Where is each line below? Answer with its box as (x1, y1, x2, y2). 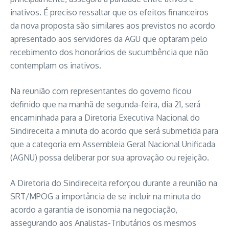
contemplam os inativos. (10, 60, 101, 71)
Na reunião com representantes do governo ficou (10, 86, 191, 96)
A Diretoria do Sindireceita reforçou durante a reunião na (10, 178, 217, 188)
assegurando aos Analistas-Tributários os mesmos (10, 218, 196, 228)
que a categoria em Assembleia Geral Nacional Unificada (10, 139, 215, 149)
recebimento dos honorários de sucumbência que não (10, 47, 209, 57)
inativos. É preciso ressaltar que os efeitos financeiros (10, 7, 209, 17)
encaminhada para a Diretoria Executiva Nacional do (10, 112, 200, 123)
